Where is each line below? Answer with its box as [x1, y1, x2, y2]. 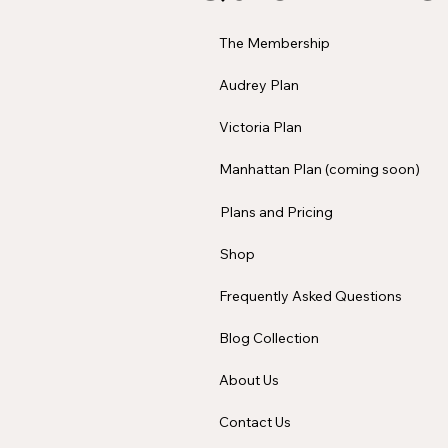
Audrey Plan [219, 75, 300, 94]
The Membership [218, 34, 330, 52]
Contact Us [219, 412, 292, 431]
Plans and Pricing [219, 202, 333, 221]
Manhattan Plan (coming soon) [218, 160, 420, 179]
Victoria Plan [219, 117, 303, 136]
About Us [219, 370, 280, 389]
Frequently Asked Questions [219, 286, 403, 305]
